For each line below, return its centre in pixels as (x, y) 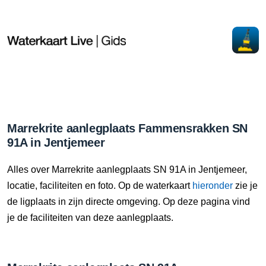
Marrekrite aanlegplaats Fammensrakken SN (128, 128)
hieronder (213, 186)
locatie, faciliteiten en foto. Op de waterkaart (100, 186)
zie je (245, 186)
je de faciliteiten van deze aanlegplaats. (90, 218)
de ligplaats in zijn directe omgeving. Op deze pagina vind (129, 202)
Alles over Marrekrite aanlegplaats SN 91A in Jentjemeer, (127, 170)
